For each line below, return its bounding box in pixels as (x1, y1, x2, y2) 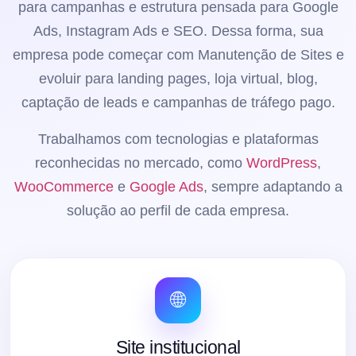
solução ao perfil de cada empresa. (67, 202, 289, 219)
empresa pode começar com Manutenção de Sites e (12, 46, 344, 63)
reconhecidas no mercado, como (35, 154, 246, 171)
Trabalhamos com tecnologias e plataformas (37, 130, 319, 147)
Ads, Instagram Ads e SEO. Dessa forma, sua (33, 22, 323, 39)
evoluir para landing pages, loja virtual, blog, (38, 70, 318, 87)
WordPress (246, 154, 317, 171)
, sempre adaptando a (203, 178, 342, 195)
